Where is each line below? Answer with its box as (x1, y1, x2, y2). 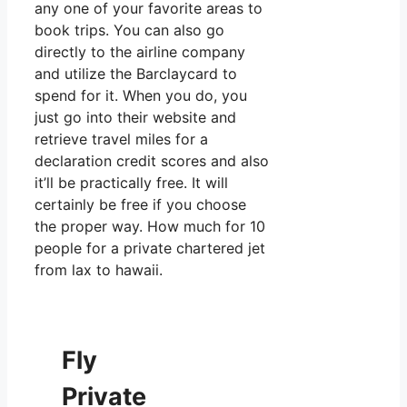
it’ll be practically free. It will (35, 173, 228, 192)
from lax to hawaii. (35, 260, 163, 279)
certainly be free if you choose (35, 194, 246, 213)
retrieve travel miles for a (35, 129, 208, 148)
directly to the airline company (35, 42, 245, 61)
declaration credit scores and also (35, 151, 269, 170)
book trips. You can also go (35, 20, 224, 39)
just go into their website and (35, 107, 236, 126)
